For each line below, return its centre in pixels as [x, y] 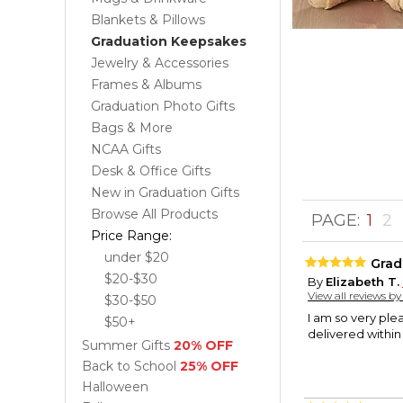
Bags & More [132, 128]
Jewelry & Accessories [160, 63]
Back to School [131, 366]
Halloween [115, 387]
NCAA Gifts [126, 149]
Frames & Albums [146, 85]
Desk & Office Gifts [151, 171]
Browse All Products [154, 214]
